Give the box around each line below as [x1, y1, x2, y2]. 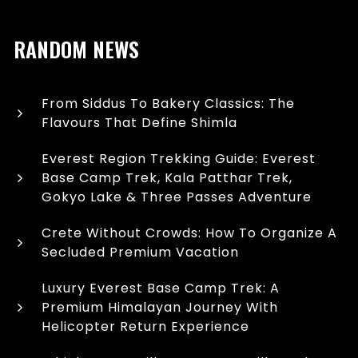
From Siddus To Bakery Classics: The [42, 94, 296, 113]
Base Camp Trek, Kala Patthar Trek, [42, 169, 293, 188]
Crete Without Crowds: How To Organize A [42, 224, 338, 243]
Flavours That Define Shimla [42, 113, 238, 133]
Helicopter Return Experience [42, 317, 250, 336]
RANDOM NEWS [14, 34, 140, 66]
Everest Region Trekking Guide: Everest [42, 149, 316, 169]
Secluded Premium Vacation [42, 243, 240, 262]
